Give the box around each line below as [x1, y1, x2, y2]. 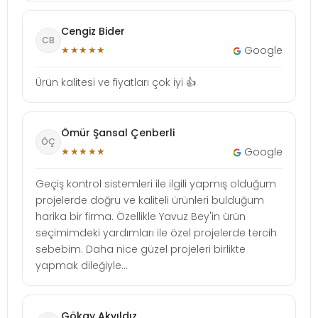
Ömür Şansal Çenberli [61, 125, 175, 140]
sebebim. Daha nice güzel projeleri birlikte [35, 241, 246, 256]
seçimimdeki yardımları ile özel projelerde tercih [35, 225, 277, 240]
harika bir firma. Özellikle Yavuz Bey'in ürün [35, 209, 246, 224]
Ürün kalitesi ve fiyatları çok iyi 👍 [35, 75, 196, 89]
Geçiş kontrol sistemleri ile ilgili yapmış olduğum [35, 176, 276, 191]
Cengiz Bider [61, 23, 125, 38]
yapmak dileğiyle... [35, 258, 128, 273]
